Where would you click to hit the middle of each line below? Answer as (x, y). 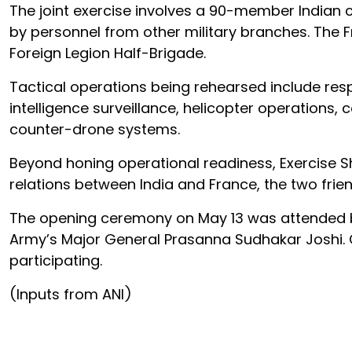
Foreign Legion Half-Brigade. (108, 53)
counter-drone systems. (95, 129)
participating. (56, 260)
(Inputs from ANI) (71, 294)
